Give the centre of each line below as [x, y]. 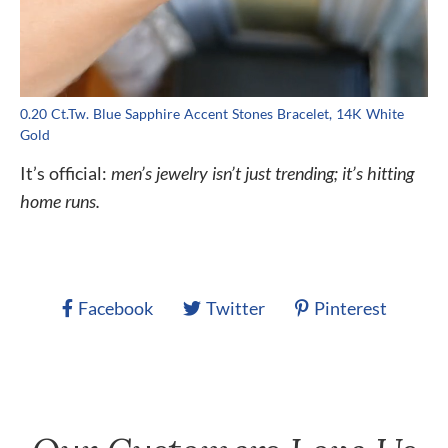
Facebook [115, 307]
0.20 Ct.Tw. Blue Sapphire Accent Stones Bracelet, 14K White [212, 113]
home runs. [60, 200]
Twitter [235, 307]
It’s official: [65, 172]
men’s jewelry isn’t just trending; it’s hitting [262, 172]
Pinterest [350, 307]
